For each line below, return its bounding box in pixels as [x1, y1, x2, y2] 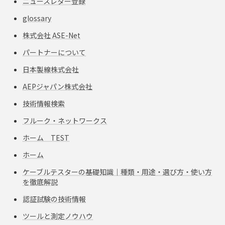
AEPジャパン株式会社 [23, 81, 92, 91]
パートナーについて [23, 47, 86, 57]
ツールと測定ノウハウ [23, 210, 93, 221]
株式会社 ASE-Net [23, 30, 80, 40]
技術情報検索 [23, 98, 65, 108]
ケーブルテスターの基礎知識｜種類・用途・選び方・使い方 [23, 166, 212, 177]
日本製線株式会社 [23, 64, 79, 74]
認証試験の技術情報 [23, 193, 86, 204]
